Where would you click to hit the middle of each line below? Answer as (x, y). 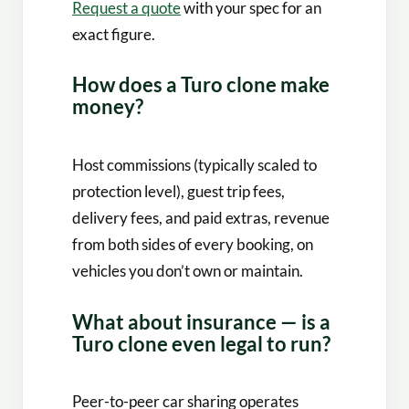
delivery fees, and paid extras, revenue (201, 218)
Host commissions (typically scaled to (194, 165)
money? (108, 107)
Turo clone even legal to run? (201, 344)
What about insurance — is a (201, 322)
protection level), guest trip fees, (178, 192)
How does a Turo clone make (201, 85)
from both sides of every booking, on (193, 245)
